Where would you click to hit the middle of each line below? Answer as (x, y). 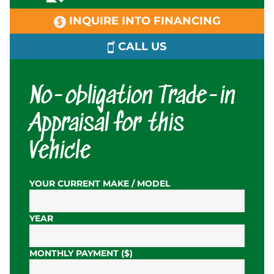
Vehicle (60, 152)
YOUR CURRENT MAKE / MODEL (100, 183)
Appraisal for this (107, 125)
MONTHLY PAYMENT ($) (81, 253)
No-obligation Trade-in (132, 97)
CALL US (141, 46)
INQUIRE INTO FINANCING (143, 21)
